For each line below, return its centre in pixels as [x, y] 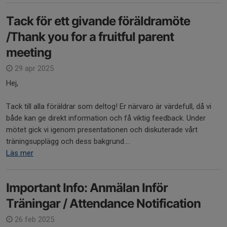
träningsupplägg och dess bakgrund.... [68, 141]
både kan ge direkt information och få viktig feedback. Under [106, 118]
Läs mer [20, 153]
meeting [29, 52]
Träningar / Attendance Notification [103, 203]
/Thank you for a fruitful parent [90, 37]
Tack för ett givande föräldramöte [98, 21]
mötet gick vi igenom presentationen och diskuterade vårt [102, 130]
